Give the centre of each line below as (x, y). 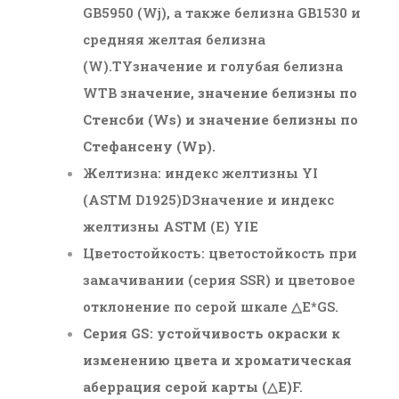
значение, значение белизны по (239, 92)
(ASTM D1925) (133, 199)
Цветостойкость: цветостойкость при (220, 252)
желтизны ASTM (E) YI (167, 226)
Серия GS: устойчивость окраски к (212, 333)
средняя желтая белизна (175, 39)
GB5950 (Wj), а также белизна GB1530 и (222, 12)
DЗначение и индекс (258, 199)
